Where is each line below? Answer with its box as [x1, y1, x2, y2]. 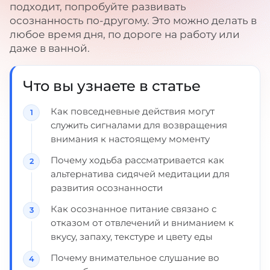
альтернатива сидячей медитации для [51, 168, 230, 180]
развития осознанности [51, 182, 163, 193]
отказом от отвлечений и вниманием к [51, 217, 234, 228]
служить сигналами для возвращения [51, 119, 227, 131]
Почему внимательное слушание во [51, 252, 219, 263]
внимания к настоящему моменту [51, 133, 210, 145]
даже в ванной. [10, 42, 90, 54]
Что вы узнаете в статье [23, 77, 201, 95]
